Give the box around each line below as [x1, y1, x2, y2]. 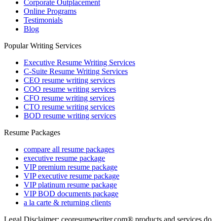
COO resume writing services [24, 85, 116, 94]
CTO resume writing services [24, 103, 115, 111]
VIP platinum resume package [24, 181, 117, 189]
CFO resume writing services [24, 94, 114, 103]
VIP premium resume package [24, 163, 117, 172]
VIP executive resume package [24, 172, 119, 181]
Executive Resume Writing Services [24, 58, 135, 67]
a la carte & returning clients [24, 198, 111, 207]
